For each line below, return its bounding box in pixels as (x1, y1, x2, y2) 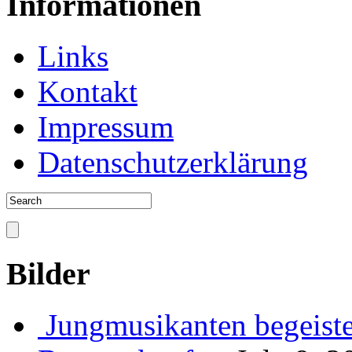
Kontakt (38, 74, 137, 108)
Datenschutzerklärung (38, 145, 308, 179)
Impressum (38, 109, 174, 144)
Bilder (6, 256, 90, 292)
